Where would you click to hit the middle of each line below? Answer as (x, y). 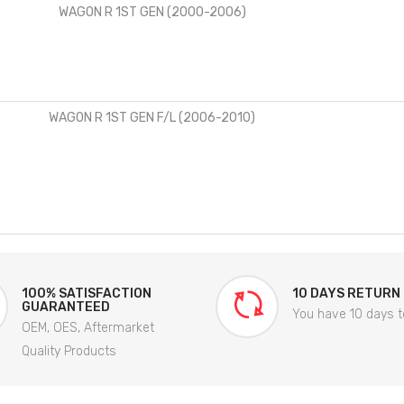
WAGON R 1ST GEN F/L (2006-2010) (152, 117)
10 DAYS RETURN (346, 293)
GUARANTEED (66, 307)
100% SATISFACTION (87, 293)
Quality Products (69, 351)
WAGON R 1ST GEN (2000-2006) (152, 12)
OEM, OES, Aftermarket (88, 327)
